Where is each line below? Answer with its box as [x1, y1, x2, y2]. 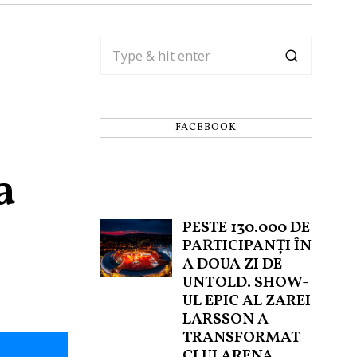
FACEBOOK [175, 120, 237, 135]
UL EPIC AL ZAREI [182, 290, 311, 312]
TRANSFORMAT [182, 327, 300, 349]
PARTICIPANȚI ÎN [182, 235, 312, 257]
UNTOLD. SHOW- [182, 272, 308, 294]
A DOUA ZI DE [182, 253, 282, 276]
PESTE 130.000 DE [182, 217, 310, 239]
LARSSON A [182, 308, 269, 331]
